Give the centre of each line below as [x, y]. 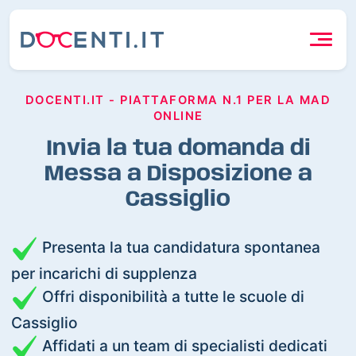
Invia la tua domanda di [178, 149]
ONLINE [178, 116]
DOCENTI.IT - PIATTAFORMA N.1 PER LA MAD [178, 100]
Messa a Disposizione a [178, 174]
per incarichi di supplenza [104, 273]
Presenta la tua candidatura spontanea [180, 247]
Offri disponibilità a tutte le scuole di [172, 296]
